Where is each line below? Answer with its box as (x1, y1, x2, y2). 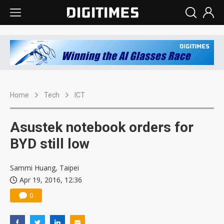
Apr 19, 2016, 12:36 (19, 175, 82, 185)
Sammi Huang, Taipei (10, 163, 79, 173)
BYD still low (10, 135, 89, 152)
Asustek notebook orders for (10, 119, 193, 136)
